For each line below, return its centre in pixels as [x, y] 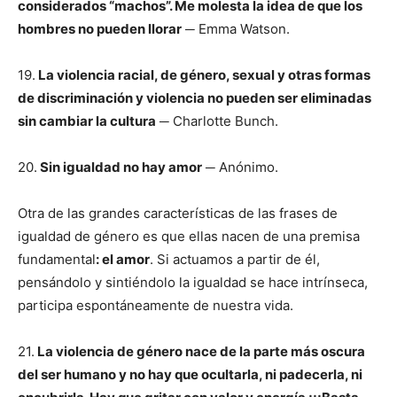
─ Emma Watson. [236, 29]
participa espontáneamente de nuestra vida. [156, 305]
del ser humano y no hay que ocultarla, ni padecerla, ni [190, 374]
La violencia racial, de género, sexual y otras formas [203, 75]
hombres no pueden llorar [100, 29]
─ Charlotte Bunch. [217, 121]
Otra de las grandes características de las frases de [178, 213]
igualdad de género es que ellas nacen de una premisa [189, 236]
